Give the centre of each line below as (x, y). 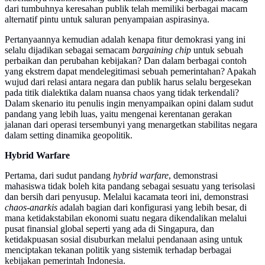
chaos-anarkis (31, 208)
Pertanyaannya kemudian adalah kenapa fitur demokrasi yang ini (125, 40)
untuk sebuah (217, 50)
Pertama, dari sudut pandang (58, 176)
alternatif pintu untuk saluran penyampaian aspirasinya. (107, 20)
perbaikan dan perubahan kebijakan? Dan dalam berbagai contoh (126, 61)
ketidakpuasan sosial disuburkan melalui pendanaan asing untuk (124, 240)
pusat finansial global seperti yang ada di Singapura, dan (109, 229)
